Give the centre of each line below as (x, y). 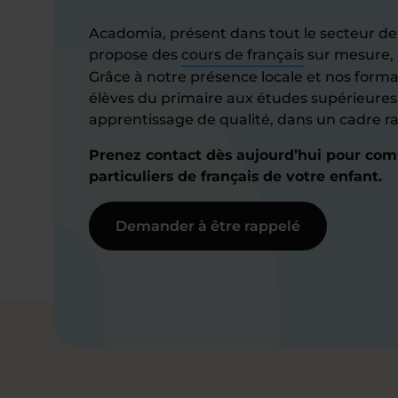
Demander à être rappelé (208, 226)
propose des (135, 55)
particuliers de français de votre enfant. (235, 176)
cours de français (243, 55)
